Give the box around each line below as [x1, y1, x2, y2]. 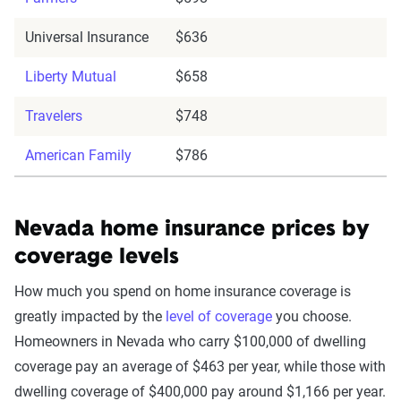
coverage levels [14, 246, 179, 269]
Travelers [25, 107, 82, 124]
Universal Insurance [25, 28, 149, 46]
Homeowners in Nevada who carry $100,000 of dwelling [14, 332, 366, 350]
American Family [25, 146, 132, 164]
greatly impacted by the [14, 307, 166, 325]
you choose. [272, 307, 352, 325]
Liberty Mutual [25, 67, 116, 85]
